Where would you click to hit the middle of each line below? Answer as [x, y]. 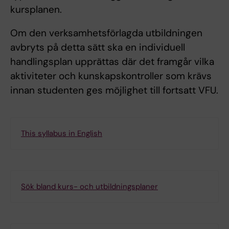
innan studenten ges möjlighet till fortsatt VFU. [114, 90]
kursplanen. [36, 9]
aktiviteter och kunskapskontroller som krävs [111, 76]
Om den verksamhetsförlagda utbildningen [106, 33]
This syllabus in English [62, 133]
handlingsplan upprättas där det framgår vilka [112, 61]
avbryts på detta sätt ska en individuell [98, 47]
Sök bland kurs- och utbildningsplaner [89, 186]
